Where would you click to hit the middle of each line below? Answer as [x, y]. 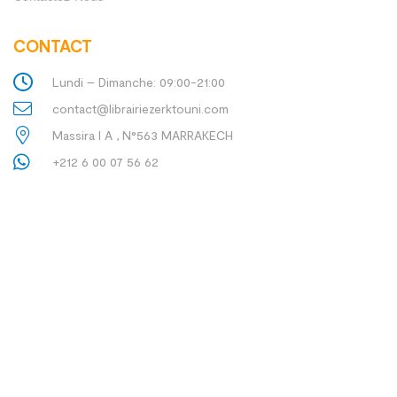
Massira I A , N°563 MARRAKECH [143, 135]
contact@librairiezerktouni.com [141, 108]
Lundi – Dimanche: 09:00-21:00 [139, 82]
